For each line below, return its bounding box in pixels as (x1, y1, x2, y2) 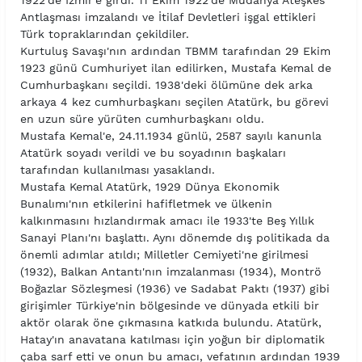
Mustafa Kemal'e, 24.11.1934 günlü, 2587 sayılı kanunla (19, 129, 322, 143)
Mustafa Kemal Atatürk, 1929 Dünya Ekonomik (19, 180, 280, 194)
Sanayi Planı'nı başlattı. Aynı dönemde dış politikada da (19, 231, 330, 245)
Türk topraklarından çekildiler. (19, 27, 189, 41)
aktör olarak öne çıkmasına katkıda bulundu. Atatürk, (19, 316, 322, 330)
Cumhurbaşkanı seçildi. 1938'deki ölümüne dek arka (19, 78, 313, 92)
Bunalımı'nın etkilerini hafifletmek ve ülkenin (19, 197, 272, 211)
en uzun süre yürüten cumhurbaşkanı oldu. (19, 112, 264, 126)
